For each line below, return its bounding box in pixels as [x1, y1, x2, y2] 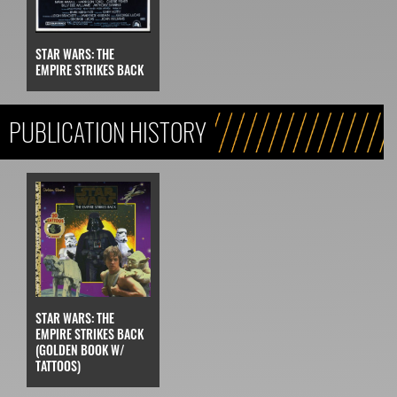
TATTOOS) [35, 355, 81, 375]
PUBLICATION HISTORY [9, 113, 206, 150]
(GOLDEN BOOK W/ [35, 339, 125, 359]
